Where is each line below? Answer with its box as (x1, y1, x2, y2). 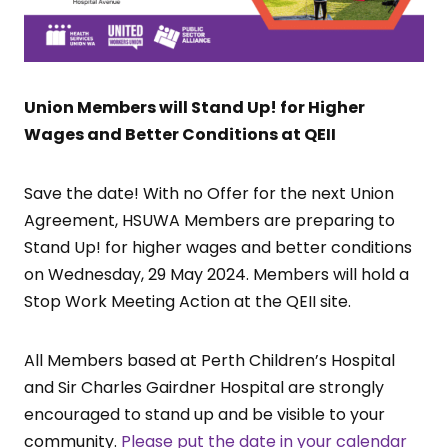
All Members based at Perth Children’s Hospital (24, 348, 395, 372)
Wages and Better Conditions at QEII (24, 122, 336, 146)
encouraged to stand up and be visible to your (24, 402, 385, 426)
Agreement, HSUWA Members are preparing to (24, 208, 395, 232)
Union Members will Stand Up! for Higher (24, 95, 365, 119)
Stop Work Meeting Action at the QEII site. (24, 289, 351, 313)
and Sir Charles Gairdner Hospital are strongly (24, 375, 384, 399)
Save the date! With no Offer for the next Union (24, 181, 394, 205)
